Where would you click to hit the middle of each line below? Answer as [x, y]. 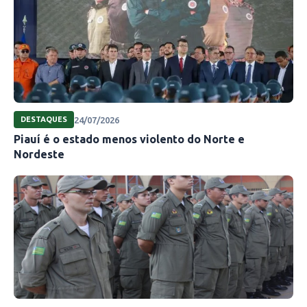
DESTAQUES [44, 120]
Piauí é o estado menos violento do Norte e [129, 139]
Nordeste [39, 155]
